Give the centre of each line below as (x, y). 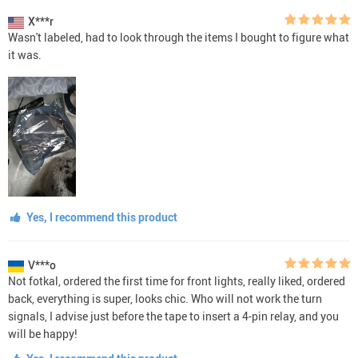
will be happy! (43, 334)
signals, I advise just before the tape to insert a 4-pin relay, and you (173, 316)
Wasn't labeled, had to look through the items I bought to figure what (179, 38)
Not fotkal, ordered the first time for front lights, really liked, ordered (177, 281)
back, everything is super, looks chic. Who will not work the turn (165, 299)
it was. (25, 55)
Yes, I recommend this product (100, 217)
